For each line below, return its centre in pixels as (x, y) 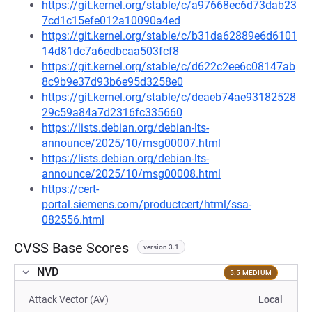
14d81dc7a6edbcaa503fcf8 (110, 51)
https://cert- (70, 189)
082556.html (73, 220)
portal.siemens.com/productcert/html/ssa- (147, 204)
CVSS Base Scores (71, 248)
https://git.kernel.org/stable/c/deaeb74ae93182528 (169, 97)
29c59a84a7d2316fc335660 (112, 112)
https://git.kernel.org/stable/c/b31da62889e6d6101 (170, 36)
